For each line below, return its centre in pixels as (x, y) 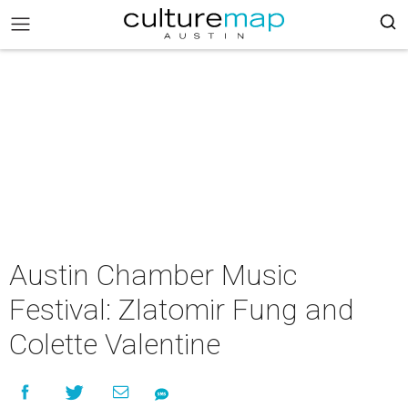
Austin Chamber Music (153, 275)
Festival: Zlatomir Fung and (182, 310)
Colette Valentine (115, 344)
